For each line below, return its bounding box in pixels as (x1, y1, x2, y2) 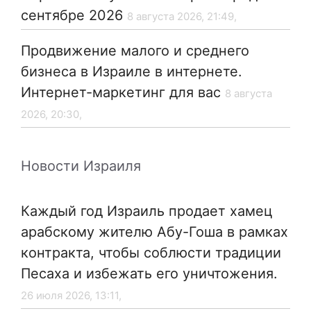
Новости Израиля (21, 158, 141, 175)
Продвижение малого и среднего (21, 42, 249, 60)
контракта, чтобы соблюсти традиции (21, 244, 281, 262)
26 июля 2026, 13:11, (21, 289, 121, 303)
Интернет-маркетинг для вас (21, 84, 221, 101)
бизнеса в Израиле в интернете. (21, 63, 242, 81)
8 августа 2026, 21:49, (127, 10, 237, 24)
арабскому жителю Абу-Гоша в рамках (21, 224, 288, 241)
